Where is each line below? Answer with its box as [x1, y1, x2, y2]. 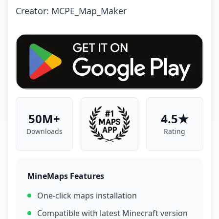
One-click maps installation [37, 190, 137, 201]
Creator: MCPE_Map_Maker [16, 5, 127, 17]
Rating [164, 127, 186, 136]
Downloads [26, 127, 63, 136]
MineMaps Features [27, 170, 104, 181]
